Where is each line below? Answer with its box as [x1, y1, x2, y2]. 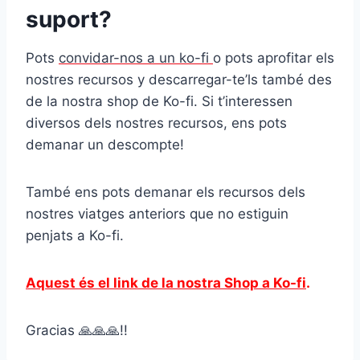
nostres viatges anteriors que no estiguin [26, 205, 288, 222]
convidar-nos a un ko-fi [59, 49, 213, 66]
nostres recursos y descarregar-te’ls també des [26, 71, 332, 88]
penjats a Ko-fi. [26, 227, 124, 243]
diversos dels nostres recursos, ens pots [26, 114, 287, 131]
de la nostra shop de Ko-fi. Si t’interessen [26, 92, 292, 109]
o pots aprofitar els [213, 49, 334, 66]
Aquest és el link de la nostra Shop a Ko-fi [26, 274, 306, 291]
